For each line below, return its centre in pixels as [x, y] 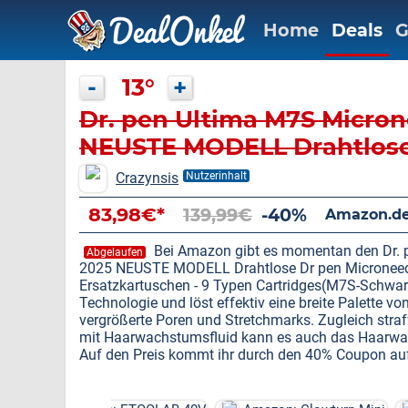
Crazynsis [147, 178]
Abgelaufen [115, 252]
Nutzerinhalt [216, 176]
